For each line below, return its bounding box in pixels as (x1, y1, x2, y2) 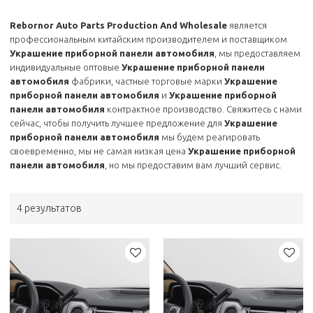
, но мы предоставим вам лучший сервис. (105, 160, 282, 170)
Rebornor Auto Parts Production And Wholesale (10, 20, 228, 31)
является (227, 20, 268, 31)
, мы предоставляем (214, 48, 301, 59)
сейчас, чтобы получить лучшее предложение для (10, 118, 225, 129)
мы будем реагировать (159, 132, 261, 143)
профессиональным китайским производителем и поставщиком (10, 34, 288, 45)
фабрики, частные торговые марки (69, 76, 225, 87)
